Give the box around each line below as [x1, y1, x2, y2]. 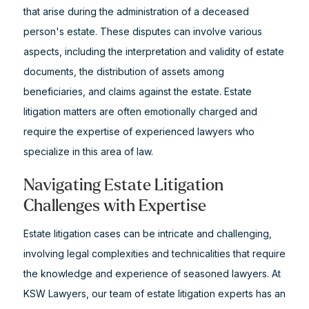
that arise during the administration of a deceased [23, 6, 249, 17]
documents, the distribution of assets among [23, 66, 224, 77]
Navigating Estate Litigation [23, 177, 223, 194]
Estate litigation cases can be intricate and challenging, [23, 228, 272, 239]
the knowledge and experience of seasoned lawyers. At [23, 268, 281, 279]
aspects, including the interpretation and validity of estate [23, 46, 284, 57]
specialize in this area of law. [23, 146, 153, 157]
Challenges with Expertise [23, 197, 206, 215]
